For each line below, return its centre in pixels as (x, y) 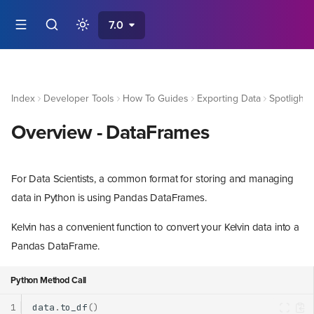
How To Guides (156, 98)
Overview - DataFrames (110, 132)
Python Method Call (49, 280)
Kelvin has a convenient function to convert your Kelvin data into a (155, 227)
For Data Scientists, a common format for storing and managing (152, 179)
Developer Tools (79, 98)
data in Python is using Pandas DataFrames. (109, 198)
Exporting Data (229, 98)
